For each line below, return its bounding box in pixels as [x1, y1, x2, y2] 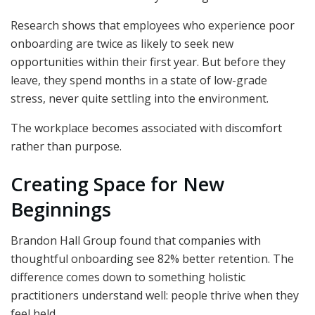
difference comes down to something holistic [11, 269, 245, 285]
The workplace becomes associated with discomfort [11, 120, 282, 136]
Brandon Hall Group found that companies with [11, 233, 261, 249]
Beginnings [11, 195, 111, 222]
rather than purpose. [11, 139, 122, 155]
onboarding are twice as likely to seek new [11, 36, 233, 52]
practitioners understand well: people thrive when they [11, 288, 299, 304]
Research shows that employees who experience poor [11, 18, 295, 34]
